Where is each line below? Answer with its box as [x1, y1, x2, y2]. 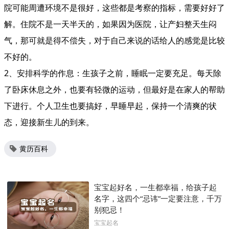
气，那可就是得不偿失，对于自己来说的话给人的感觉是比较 [4, 35, 225, 46]
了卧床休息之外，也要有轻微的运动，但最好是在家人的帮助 [4, 84, 225, 95]
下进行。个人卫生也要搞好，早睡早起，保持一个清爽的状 [4, 100, 217, 111]
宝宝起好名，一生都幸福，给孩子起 [94, 182, 217, 192]
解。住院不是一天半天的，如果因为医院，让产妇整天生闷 [4, 18, 217, 30]
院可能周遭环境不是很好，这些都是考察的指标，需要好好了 [4, 2, 225, 13]
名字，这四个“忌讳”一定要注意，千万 [94, 193, 222, 203]
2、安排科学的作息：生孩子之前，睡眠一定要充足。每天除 [4, 67, 221, 79]
